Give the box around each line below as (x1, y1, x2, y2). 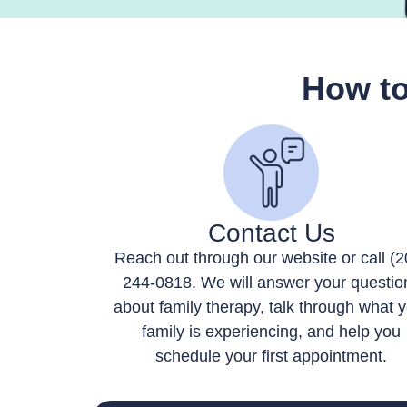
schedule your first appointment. (155, 346, 388, 365)
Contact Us (207, 218, 335, 247)
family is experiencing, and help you (142, 322, 402, 341)
